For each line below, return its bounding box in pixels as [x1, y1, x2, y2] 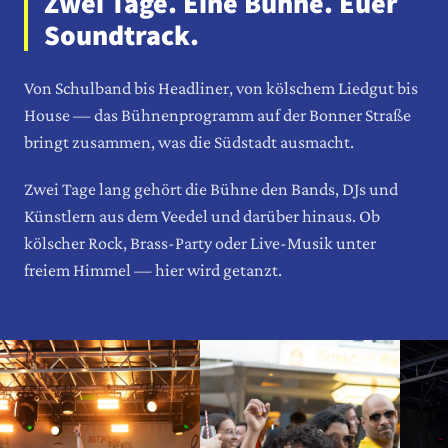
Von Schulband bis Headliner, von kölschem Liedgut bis [24, 77, 418, 98]
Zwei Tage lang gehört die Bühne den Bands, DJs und [24, 178, 398, 199]
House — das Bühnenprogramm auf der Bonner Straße [24, 104, 411, 125]
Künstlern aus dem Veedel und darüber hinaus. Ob [24, 205, 380, 226]
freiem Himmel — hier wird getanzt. [24, 259, 282, 280]
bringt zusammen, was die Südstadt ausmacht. [24, 131, 354, 152]
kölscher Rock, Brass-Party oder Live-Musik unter [24, 232, 376, 253]
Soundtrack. [44, 15, 199, 53]
